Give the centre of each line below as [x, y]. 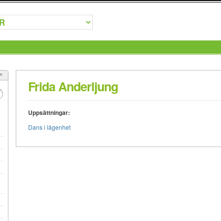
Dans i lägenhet [49, 127]
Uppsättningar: [49, 112]
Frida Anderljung [73, 86]
